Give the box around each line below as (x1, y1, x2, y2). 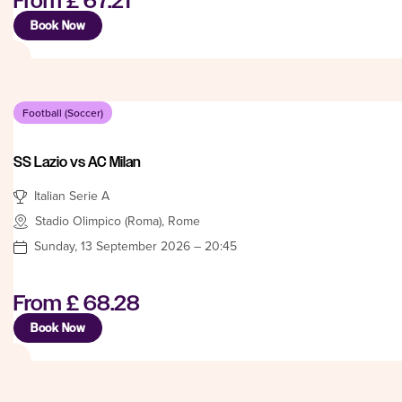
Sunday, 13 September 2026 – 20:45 (34, 236, 237, 255)
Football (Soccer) (22, 104, 103, 120)
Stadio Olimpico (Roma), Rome (35, 211, 200, 230)
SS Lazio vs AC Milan (13, 153, 141, 170)
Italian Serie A (34, 186, 109, 205)
